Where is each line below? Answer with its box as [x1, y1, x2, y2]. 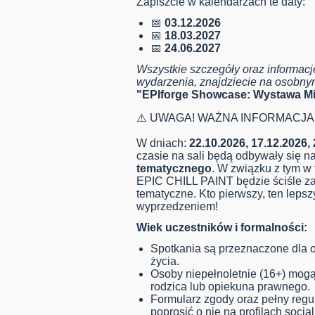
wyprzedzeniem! [136, 200, 218, 213]
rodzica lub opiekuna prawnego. [150, 281, 310, 293]
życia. [150, 255, 179, 268]
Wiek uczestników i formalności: [136, 221, 307, 234]
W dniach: [136, 137, 189, 150]
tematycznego [136, 162, 212, 175]
